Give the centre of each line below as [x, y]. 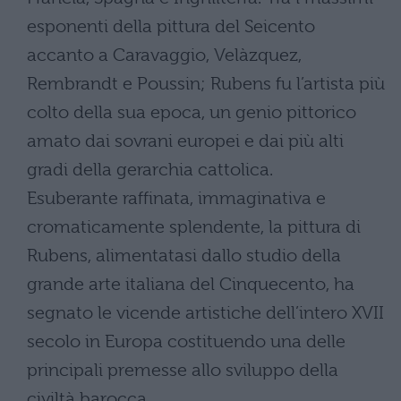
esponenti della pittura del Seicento [171, 26]
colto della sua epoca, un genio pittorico [192, 112]
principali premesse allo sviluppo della [183, 370]
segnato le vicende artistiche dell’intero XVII [205, 313]
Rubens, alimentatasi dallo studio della [184, 256]
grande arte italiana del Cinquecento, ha [191, 284]
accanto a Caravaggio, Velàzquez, [164, 55]
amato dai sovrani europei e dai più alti [185, 141]
